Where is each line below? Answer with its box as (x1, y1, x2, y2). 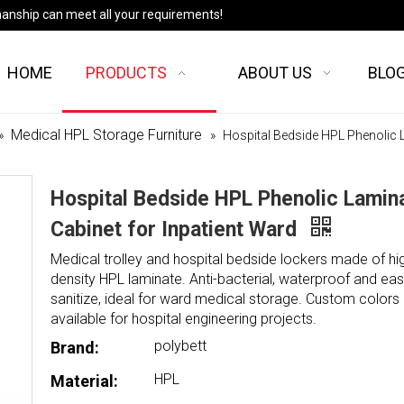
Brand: (50, 338, 99, 357)
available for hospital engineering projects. (50, 310, 317, 327)
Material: (50, 372, 118, 390)
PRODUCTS (86, 63, 168, 82)
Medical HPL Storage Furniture (11, 126, 202, 143)
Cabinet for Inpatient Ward (50, 217, 302, 242)
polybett (154, 337, 207, 354)
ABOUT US (238, 63, 313, 82)
